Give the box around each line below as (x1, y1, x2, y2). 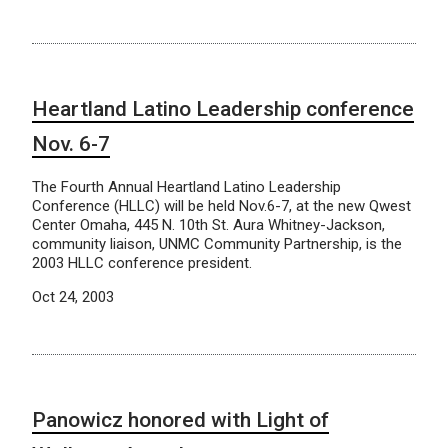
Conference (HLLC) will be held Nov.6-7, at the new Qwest (32, 197, 411, 215)
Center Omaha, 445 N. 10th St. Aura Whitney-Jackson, (32, 216, 385, 234)
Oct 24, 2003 (32, 288, 114, 306)
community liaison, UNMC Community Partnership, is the (32, 235, 402, 253)
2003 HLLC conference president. (32, 254, 252, 272)
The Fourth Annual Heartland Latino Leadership (32, 178, 341, 196)
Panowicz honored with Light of (32, 408, 329, 432)
